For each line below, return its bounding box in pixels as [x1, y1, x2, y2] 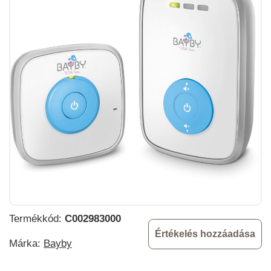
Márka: [9, 237, 44, 249]
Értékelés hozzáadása [155, 228, 255, 239]
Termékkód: [9, 212, 65, 224]
